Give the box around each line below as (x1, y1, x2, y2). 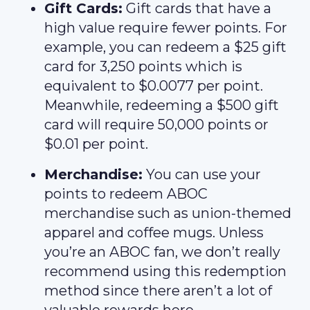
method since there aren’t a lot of (44, 282, 272, 299)
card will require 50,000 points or (44, 116, 268, 133)
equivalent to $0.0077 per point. (44, 77, 263, 94)
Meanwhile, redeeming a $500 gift (44, 97, 279, 113)
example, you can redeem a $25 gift (44, 39, 286, 55)
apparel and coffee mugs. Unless (44, 224, 264, 241)
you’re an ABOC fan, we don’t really (44, 244, 280, 260)
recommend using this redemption (44, 263, 286, 280)
